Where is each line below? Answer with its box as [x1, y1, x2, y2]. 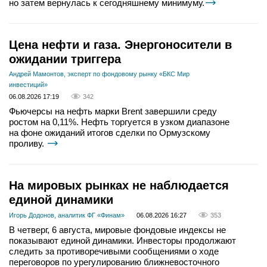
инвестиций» [9, 81, 48, 89]
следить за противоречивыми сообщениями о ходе [9, 246, 219, 256]
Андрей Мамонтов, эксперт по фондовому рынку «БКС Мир [9, 70, 190, 78]
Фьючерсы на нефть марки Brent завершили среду [9, 105, 217, 116]
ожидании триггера [9, 52, 121, 66]
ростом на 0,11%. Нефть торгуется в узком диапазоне [9, 116, 229, 127]
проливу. [9, 138, 46, 148]
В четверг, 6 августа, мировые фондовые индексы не [9, 224, 226, 235]
